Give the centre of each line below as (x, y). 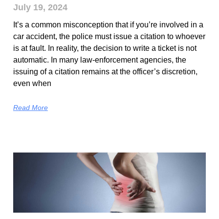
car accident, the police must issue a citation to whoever (109, 37)
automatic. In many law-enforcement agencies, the (99, 60)
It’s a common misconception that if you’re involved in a (108, 25)
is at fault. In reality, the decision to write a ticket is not (105, 48)
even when (32, 84)
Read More (30, 108)
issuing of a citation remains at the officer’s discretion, (105, 72)
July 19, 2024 (40, 8)
